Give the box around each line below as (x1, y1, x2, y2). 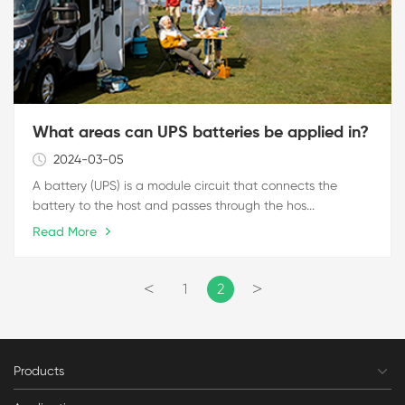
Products (14, 363, 64, 378)
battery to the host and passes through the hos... (33, 197, 315, 212)
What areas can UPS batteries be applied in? (33, 124, 369, 141)
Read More (33, 223, 97, 239)
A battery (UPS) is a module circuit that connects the (33, 177, 337, 193)
